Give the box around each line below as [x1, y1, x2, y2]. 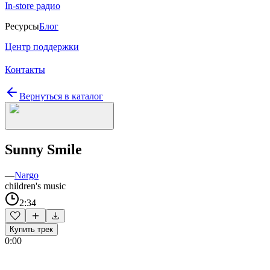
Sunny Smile [5, 141, 82, 157]
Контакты [5, 64, 45, 75]
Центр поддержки [5, 42, 79, 52]
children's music [5, 180, 66, 191]
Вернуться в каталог [19, 91, 103, 101]
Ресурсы [5, 21, 39, 31]
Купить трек [10, 224, 53, 234]
